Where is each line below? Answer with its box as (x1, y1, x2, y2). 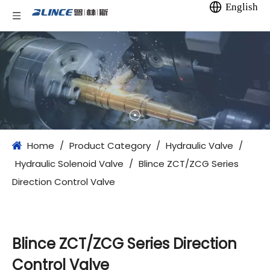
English (225, 1, 258, 13)
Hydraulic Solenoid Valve (15, 157, 124, 171)
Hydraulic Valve (166, 139, 233, 152)
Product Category (69, 139, 151, 152)
